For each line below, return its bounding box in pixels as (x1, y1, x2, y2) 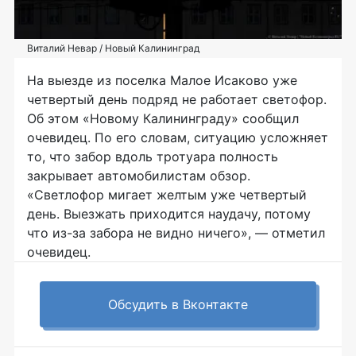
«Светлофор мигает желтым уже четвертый (27, 186, 307, 203)
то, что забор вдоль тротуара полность (27, 148, 278, 164)
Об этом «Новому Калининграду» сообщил (27, 110, 299, 126)
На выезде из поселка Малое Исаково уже (27, 72, 297, 88)
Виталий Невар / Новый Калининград (27, 41, 199, 54)
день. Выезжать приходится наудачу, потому (27, 205, 311, 222)
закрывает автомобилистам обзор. (27, 167, 250, 184)
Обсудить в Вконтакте (108, 296, 248, 312)
